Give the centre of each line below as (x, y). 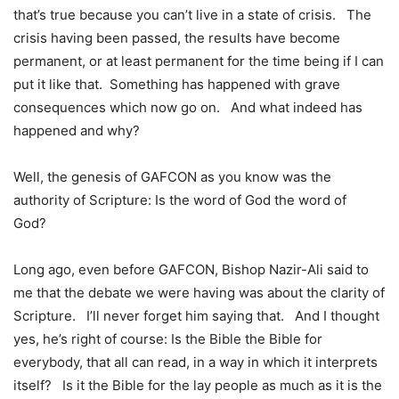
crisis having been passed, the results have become (177, 38)
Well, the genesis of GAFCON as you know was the (172, 177)
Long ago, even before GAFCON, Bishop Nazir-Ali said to (191, 270)
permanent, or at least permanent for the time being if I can (199, 61)
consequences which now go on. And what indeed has (188, 108)
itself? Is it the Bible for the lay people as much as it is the (198, 386)
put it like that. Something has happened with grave (177, 85)
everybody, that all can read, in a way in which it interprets (195, 362)
